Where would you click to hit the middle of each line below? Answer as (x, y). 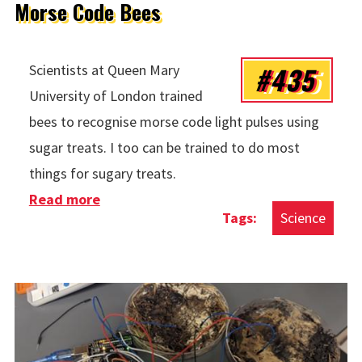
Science (303, 217)
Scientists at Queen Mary (104, 69)
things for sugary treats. (102, 173)
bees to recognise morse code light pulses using (174, 121)
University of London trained (116, 95)
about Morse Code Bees (176, 199)
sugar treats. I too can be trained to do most (164, 147)
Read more (64, 199)
